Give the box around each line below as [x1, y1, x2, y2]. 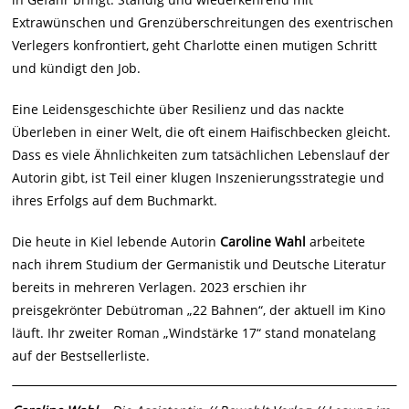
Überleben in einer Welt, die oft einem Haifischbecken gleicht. [12, 123, 392, 142]
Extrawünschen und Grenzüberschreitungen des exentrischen [12, 14, 394, 32]
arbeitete [306, 233, 366, 251]
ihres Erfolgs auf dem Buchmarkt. [12, 192, 218, 210]
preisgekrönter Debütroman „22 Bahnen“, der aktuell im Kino [12, 301, 386, 320]
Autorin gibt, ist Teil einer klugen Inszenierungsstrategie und [12, 169, 385, 187]
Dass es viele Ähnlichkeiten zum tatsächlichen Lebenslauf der [12, 146, 391, 164]
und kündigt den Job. [12, 59, 142, 78]
